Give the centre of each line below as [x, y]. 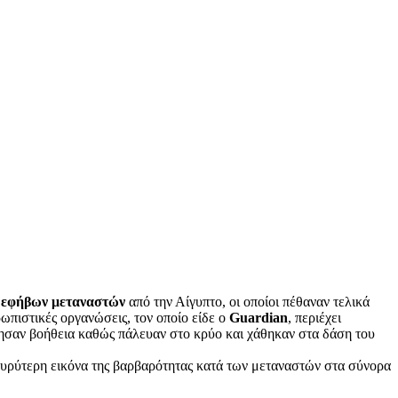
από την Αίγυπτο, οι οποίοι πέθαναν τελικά [247, 301]
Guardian [259, 317]
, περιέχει [314, 317]
